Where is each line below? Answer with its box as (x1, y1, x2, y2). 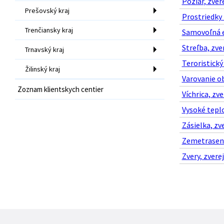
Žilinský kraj (25, 64, 60, 73)
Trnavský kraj (25, 44, 64, 54)
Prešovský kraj (25, 5, 69, 15)
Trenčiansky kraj (25, 25, 73, 34)
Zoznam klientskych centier (17, 84, 103, 94)
